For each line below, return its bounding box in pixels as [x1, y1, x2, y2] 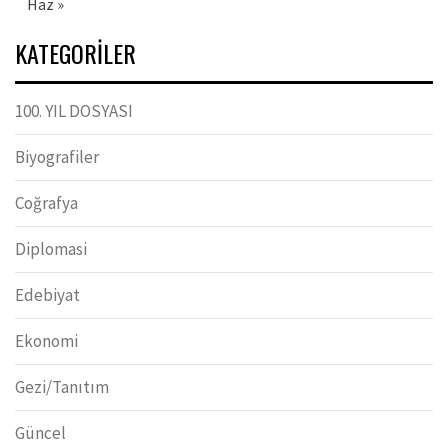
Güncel [15, 422, 66, 445]
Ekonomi [15, 330, 78, 353]
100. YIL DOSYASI [15, 100, 133, 123]
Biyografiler [15, 146, 99, 169]
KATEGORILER [15, 35, 136, 72]
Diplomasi [15, 238, 87, 261]
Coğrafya [15, 192, 78, 215]
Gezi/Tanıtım [15, 376, 109, 399]
